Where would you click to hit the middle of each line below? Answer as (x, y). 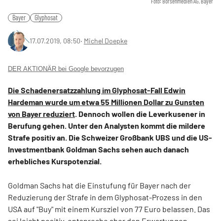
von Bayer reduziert (41, 114)
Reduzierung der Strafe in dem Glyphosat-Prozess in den (105, 197)
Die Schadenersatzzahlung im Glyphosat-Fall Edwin (97, 90)
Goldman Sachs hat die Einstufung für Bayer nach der (99, 185)
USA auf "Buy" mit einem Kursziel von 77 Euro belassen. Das (109, 209)
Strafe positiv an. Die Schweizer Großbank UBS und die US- (110, 137)
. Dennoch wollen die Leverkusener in (140, 114)
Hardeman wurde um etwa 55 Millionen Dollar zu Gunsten (106, 102)
